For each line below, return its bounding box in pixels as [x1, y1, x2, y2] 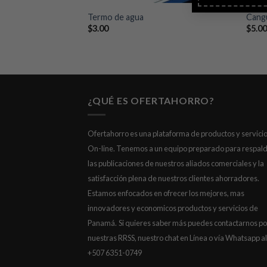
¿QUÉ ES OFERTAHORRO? [88, 94, 215, 106]
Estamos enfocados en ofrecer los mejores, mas [88, 188, 244, 198]
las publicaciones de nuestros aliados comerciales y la [88, 159, 264, 169]
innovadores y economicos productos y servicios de [88, 203, 258, 213]
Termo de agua [87, 11, 144, 22]
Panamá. [88, 218, 117, 228]
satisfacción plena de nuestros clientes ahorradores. [88, 173, 259, 184]
